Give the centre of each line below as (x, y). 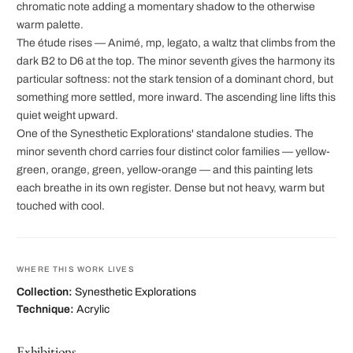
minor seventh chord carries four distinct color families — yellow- (173, 152)
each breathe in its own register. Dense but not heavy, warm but (171, 188)
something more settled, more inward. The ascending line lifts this (176, 98)
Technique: (45, 310)
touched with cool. (61, 206)
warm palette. (50, 25)
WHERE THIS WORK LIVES (76, 269)
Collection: (45, 292)
